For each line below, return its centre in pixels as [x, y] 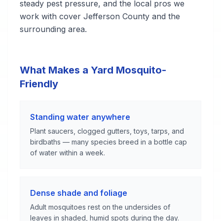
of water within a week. [68, 153]
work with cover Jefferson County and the [100, 16]
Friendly [39, 84]
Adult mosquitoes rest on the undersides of [100, 207]
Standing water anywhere [80, 117]
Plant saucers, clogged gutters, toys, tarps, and [107, 131]
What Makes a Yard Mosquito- [93, 70]
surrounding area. [53, 29]
